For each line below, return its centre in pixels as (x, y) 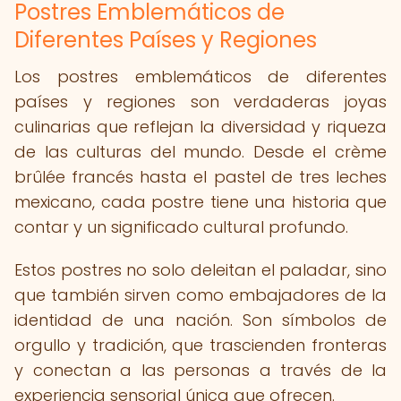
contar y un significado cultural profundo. (181, 227)
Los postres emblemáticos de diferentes (200, 77)
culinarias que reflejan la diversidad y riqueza (200, 127)
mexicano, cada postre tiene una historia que (200, 202)
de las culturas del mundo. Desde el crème (200, 152)
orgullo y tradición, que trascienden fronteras (200, 345)
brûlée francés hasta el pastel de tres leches (200, 177)
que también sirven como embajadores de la (200, 295)
